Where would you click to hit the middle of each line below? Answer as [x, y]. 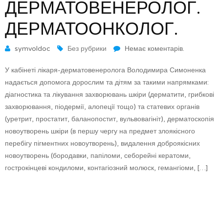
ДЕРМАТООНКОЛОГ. [91, 29]
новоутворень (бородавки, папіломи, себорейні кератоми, [98, 155]
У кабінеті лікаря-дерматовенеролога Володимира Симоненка [105, 70]
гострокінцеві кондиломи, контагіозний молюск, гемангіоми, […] [106, 168]
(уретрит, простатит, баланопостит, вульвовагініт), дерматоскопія [109, 119]
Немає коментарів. [153, 48]
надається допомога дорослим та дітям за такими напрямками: [107, 82]
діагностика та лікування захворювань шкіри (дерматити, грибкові [109, 94]
